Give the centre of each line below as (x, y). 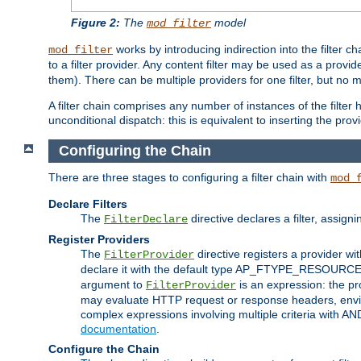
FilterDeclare (146, 219)
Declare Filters (88, 203)
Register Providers (99, 239)
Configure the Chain (104, 349)
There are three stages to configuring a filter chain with (189, 177)
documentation (118, 328)
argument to (113, 284)
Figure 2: (95, 23)
